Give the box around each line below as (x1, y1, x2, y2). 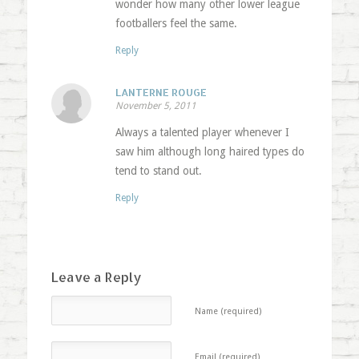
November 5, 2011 (115, 100, 196, 112)
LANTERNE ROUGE (115, 86, 207, 99)
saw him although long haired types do (115, 145, 305, 159)
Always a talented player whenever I (115, 126, 289, 139)
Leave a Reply (50, 268, 142, 286)
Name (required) (194, 306, 262, 317)
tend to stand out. (115, 164, 202, 178)
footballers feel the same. (115, 17, 237, 30)
